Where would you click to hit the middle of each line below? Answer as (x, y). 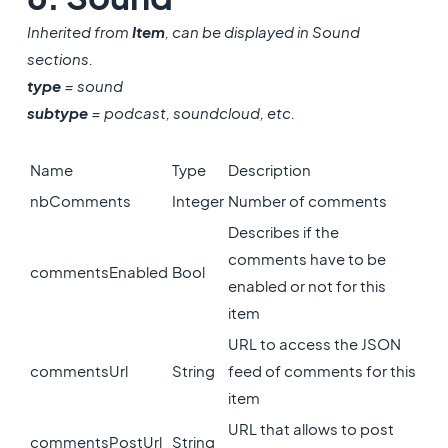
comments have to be (306, 258)
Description (269, 169)
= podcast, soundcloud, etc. (191, 112)
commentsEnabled (98, 271)
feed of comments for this (321, 370)
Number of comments (307, 200)
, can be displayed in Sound (262, 31)
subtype (57, 112)
